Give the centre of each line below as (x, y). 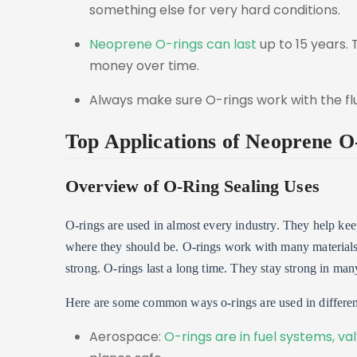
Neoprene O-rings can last (173, 44)
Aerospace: (127, 336)
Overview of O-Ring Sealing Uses (192, 187)
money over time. (144, 65)
